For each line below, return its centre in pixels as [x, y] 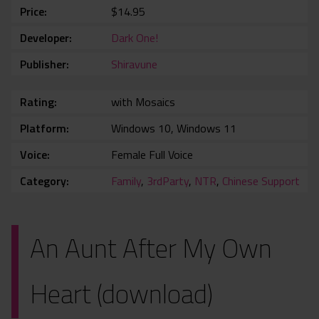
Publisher [43, 64]
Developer [45, 38]
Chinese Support [261, 181]
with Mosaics [143, 102]
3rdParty [168, 181]
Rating [37, 102]
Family [126, 181]
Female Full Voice [152, 155]
